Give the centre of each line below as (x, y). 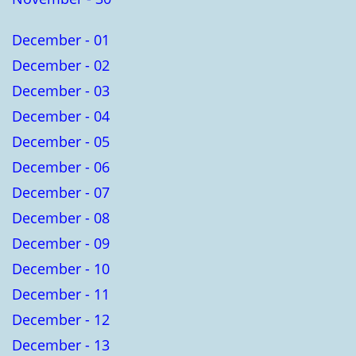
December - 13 (61, 344)
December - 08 (61, 217)
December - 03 (61, 90)
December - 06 (61, 166)
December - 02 (61, 65)
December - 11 (61, 294)
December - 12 (61, 319)
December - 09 (61, 243)
